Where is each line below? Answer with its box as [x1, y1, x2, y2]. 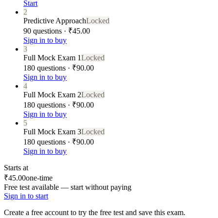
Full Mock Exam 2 [23, 90, 81, 99]
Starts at [4, 163, 28, 172]
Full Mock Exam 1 [23, 53, 81, 62]
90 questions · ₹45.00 [23, 26, 90, 35]
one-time [26, 173, 53, 182]
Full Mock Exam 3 [23, 127, 81, 136]
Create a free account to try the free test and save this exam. [4, 208, 185, 217]
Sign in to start [4, 191, 48, 200]
